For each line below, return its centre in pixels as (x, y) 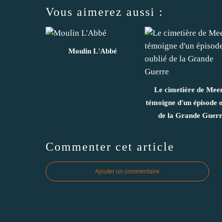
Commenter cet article (110, 146)
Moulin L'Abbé (93, 51)
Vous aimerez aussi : (105, 12)
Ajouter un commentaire (127, 171)
